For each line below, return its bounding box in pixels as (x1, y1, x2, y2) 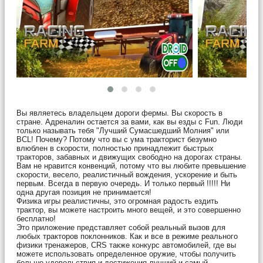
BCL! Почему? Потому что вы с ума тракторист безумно (16, 134, 217, 144)
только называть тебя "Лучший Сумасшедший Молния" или (16, 126, 229, 135)
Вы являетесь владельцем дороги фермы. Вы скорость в (16, 108, 222, 117)
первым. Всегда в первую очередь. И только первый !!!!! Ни (16, 178, 230, 188)
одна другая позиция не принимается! (16, 187, 151, 197)
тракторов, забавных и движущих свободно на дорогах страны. (16, 152, 242, 161)
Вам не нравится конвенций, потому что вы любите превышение (16, 161, 246, 170)
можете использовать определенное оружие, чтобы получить (16, 249, 236, 258)
